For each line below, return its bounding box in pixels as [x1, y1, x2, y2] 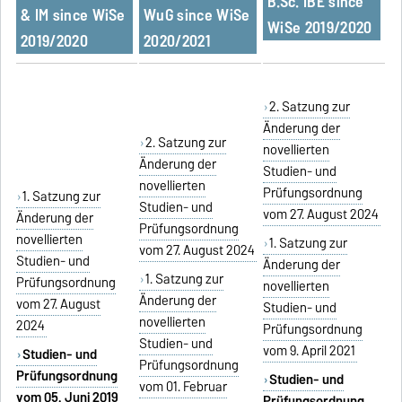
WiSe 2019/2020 [267, 13, 372, 40]
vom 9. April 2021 [263, 339, 356, 362]
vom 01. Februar [139, 375, 228, 398]
